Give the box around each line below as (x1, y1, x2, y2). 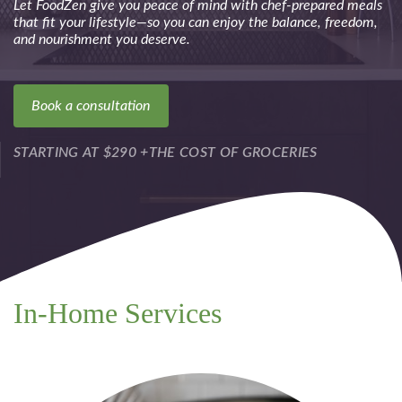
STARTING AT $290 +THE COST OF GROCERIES (13, 145, 318, 161)
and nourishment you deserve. (13, 32, 190, 48)
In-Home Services (13, 296, 222, 329)
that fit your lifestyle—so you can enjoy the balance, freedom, (13, 15, 378, 31)
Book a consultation (31, 99, 151, 114)
